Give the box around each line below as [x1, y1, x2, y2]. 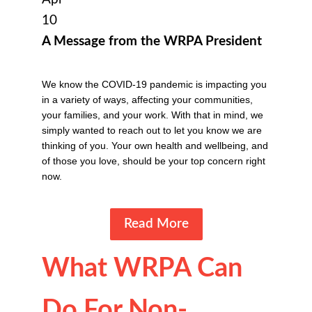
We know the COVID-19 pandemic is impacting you [42, 78, 267, 90]
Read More [123, 217, 189, 231]
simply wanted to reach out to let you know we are [42, 124, 262, 136]
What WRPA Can [42, 255, 242, 282]
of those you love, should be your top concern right [42, 155, 265, 166]
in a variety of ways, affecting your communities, [42, 93, 253, 105]
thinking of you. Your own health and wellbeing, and [42, 139, 268, 151]
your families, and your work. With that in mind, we [42, 109, 263, 120]
